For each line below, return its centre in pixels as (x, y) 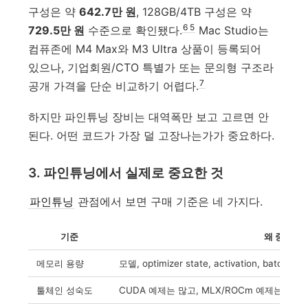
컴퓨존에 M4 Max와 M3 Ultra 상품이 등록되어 (145, 48)
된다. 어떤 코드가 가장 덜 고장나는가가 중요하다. (152, 136)
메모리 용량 (60, 264)
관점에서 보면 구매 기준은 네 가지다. (169, 202)
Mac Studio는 (232, 30)
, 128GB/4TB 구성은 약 (194, 11)
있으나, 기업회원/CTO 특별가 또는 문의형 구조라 (151, 67)
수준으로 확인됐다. (134, 30)
